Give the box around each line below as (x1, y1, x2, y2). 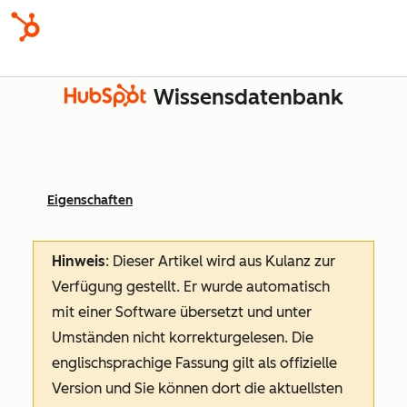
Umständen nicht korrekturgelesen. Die (52, 329, 313, 346)
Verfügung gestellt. (52, 278, 184, 295)
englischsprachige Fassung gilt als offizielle (52, 354, 337, 372)
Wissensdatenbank (154, 84, 342, 110)
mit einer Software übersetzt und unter (52, 303, 312, 321)
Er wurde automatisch (184, 278, 330, 295)
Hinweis (52, 253, 105, 270)
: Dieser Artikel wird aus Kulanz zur (105, 253, 335, 270)
